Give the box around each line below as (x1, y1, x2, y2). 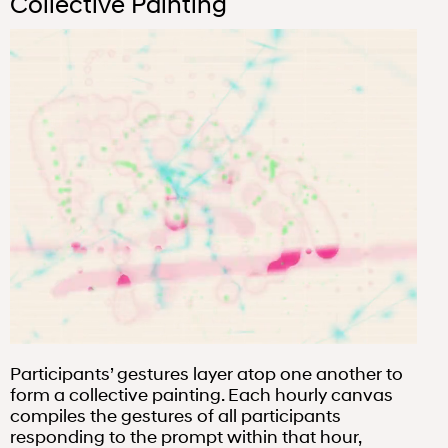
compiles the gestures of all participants (9, 404, 341, 427)
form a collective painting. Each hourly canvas (9, 383, 393, 406)
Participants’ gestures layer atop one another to (9, 362, 403, 385)
